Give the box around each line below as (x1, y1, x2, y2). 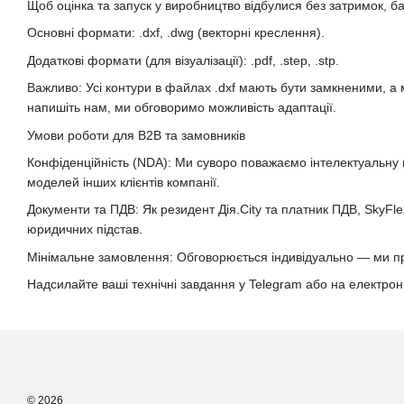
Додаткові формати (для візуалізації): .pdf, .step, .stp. (27, 52, 339, 68)
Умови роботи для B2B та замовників (27, 127, 245, 142)
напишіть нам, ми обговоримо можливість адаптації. (27, 100, 336, 115)
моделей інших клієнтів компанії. (27, 174, 220, 189)
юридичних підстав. (27, 222, 142, 237)
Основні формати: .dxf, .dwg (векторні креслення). (27, 25, 325, 41)
